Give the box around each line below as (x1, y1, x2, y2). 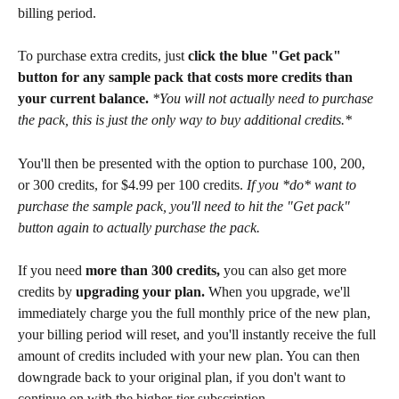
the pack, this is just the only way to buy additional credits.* (18, 112, 352, 128)
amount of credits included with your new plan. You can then (18, 348, 363, 364)
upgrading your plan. (76, 284, 208, 300)
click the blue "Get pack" (188, 48, 345, 64)
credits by (18, 284, 76, 300)
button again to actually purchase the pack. (18, 219, 260, 235)
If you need (18, 263, 85, 279)
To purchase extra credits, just (18, 48, 188, 64)
